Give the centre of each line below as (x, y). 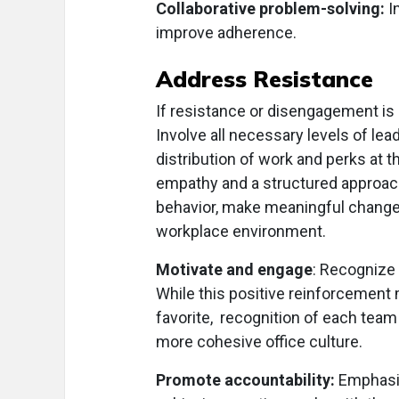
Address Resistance (268, 79)
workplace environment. (241, 232)
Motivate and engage (234, 270)
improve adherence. (226, 33)
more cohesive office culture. (259, 342)
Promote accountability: (245, 380)
